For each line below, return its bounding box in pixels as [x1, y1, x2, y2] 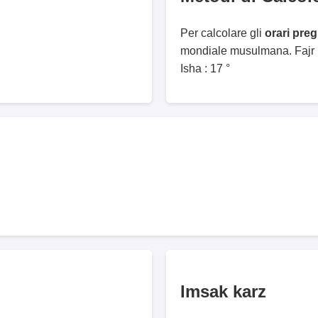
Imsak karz [180, 282, 266, 302]
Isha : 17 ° [180, 62, 230, 75]
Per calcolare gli [180, 26, 265, 39]
